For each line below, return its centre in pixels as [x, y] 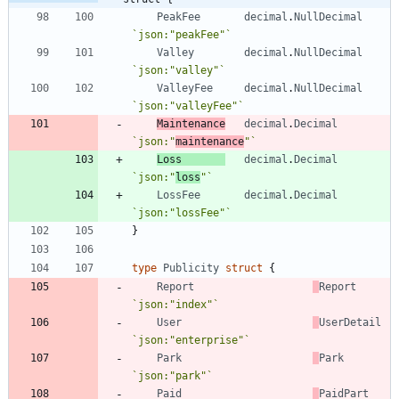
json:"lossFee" [182, 212]
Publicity [191, 268]
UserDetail [350, 322]
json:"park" [172, 375]
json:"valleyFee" [188, 106]
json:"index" [175, 304]
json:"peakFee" [182, 34]
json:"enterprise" [191, 340]
